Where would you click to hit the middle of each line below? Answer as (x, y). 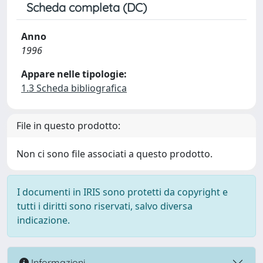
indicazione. (43, 220)
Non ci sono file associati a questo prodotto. (114, 154)
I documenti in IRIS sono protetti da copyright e (122, 192)
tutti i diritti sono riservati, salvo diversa (105, 206)
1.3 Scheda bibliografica (74, 88)
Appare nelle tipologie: (74, 74)
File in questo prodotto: (68, 126)
